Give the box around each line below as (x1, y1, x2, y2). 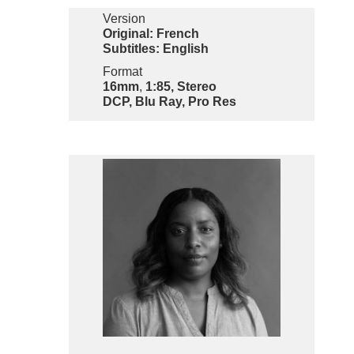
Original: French (102, 27, 199, 41)
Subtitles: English (102, 42, 209, 56)
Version (102, 12, 145, 26)
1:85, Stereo (145, 80, 217, 94)
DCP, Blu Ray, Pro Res (102, 95, 236, 109)
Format (102, 65, 142, 79)
